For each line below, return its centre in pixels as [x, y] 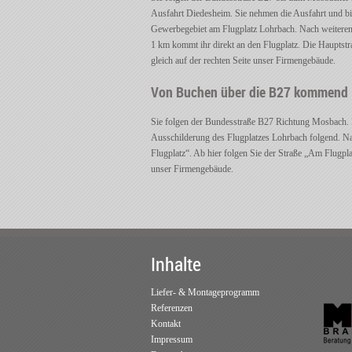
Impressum [172, 339]
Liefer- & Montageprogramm [205, 292]
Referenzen [172, 308]
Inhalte [176, 264]
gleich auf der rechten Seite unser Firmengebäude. [243, 60]
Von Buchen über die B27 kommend [249, 92]
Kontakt [166, 324]
